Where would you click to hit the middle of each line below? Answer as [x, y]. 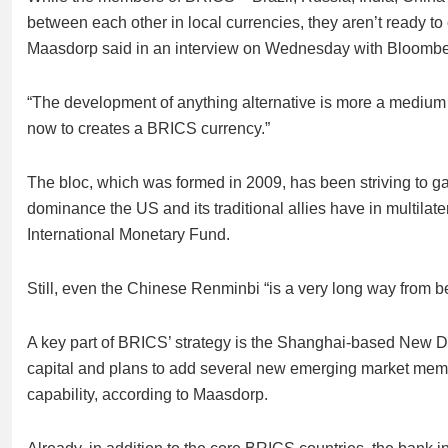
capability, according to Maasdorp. [149, 394]
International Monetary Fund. [130, 234]
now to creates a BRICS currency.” [148, 128]
